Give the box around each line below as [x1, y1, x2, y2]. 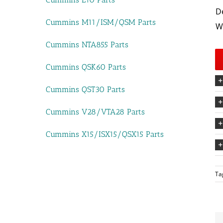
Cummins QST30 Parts [46, 85, 125, 94]
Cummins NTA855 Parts [46, 40, 128, 49]
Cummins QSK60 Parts [46, 62, 126, 72]
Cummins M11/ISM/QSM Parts [46, 17, 156, 27]
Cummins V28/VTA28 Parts [46, 107, 145, 116]
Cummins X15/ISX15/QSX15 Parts [46, 129, 164, 139]
